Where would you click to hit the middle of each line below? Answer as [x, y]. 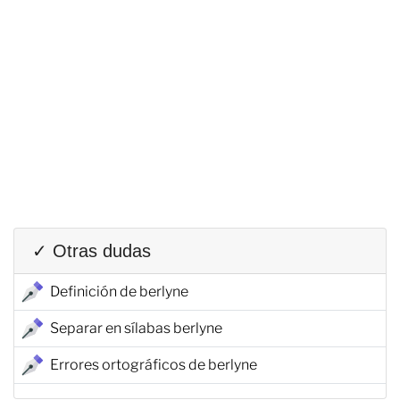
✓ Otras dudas [92, 250]
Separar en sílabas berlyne [136, 328]
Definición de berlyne [119, 291]
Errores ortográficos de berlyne [154, 364]
